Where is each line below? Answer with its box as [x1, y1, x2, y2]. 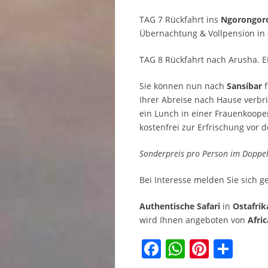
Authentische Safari [139, 200, 223, 212]
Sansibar [227, 80, 262, 92]
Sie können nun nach [139, 80, 227, 92]
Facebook [161, 236, 246, 262]
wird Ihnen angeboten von [139, 214, 248, 226]
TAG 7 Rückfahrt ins [139, 14, 221, 26]
